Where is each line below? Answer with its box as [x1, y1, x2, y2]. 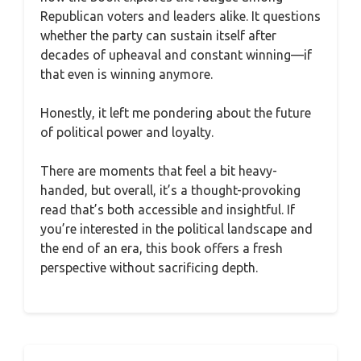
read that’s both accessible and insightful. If [40, 202, 295, 217]
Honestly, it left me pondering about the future [40, 106, 311, 120]
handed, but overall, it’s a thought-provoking [40, 183, 301, 197]
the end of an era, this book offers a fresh [40, 241, 283, 255]
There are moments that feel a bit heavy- [40, 164, 277, 178]
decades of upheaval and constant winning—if [40, 48, 312, 62]
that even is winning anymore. [40, 67, 213, 81]
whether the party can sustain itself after [40, 28, 276, 43]
